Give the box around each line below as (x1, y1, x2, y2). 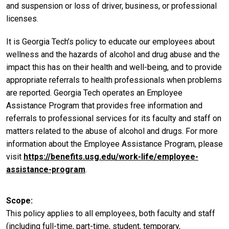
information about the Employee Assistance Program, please (6, 139, 223, 149)
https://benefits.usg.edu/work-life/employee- (24, 152, 198, 162)
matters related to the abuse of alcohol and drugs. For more (6, 126, 218, 136)
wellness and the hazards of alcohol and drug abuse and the (6, 50, 220, 60)
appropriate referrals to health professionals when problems (6, 75, 222, 85)
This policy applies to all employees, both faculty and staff (6, 209, 215, 219)
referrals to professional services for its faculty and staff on (6, 113, 221, 124)
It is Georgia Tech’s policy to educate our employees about (6, 37, 215, 47)
